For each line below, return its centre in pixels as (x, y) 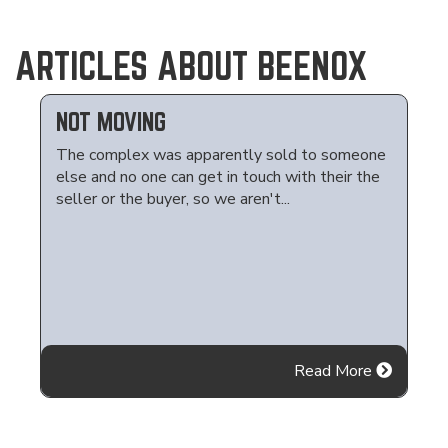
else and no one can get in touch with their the (217, 177)
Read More (335, 371)
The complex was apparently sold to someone (220, 155)
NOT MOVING (110, 121)
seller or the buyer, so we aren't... (172, 199)
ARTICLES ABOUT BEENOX (191, 65)
